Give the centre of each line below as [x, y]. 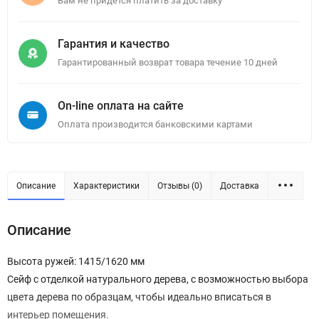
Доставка [240, 186]
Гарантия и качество [114, 44]
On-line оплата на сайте [121, 106]
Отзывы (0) [180, 186]
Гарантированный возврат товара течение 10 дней [168, 63]
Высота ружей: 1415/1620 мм [76, 262]
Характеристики [106, 186]
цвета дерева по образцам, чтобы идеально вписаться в [139, 297]
